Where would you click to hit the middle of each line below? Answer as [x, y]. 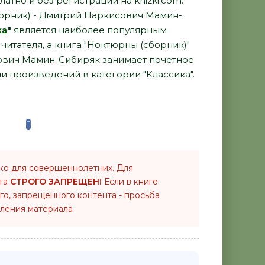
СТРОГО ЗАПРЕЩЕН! [56, 182]
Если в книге [130, 182]
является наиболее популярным [89, 30]
